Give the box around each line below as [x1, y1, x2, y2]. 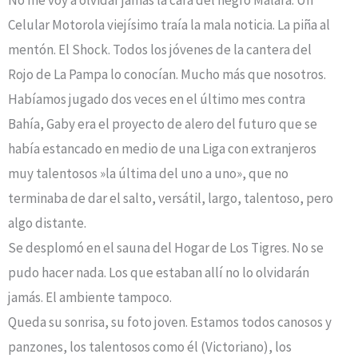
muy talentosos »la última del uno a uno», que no [8, 164, 288, 182]
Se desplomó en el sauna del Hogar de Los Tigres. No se [8, 238, 324, 257]
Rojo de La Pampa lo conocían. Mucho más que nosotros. [8, 65, 326, 83]
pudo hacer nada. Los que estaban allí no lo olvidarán [8, 263, 309, 281]
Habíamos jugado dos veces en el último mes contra [8, 89, 305, 108]
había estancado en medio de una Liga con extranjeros [8, 139, 316, 157]
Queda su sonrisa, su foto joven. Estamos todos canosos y [8, 312, 332, 331]
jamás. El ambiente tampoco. [8, 288, 172, 306]
